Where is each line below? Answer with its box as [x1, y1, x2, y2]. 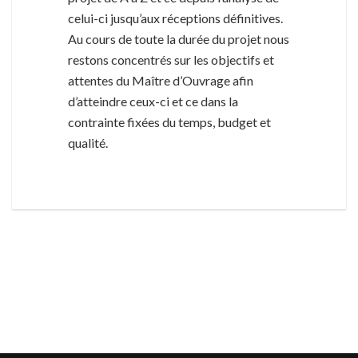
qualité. [68, 135, 110, 151]
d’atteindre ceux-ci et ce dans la [68, 93, 238, 109]
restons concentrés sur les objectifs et [68, 52, 274, 68]
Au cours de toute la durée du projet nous [68, 31, 289, 47]
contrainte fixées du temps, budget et [68, 114, 271, 130]
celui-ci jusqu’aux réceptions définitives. [68, 10, 283, 26]
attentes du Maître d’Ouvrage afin [68, 73, 253, 89]
